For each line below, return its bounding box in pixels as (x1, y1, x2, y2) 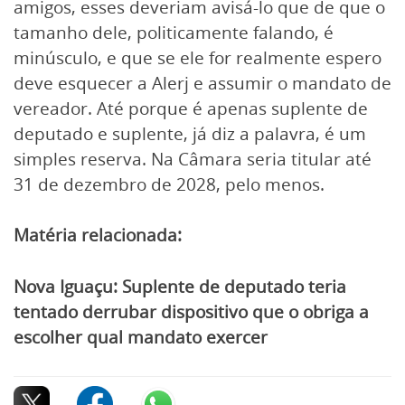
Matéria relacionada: (14, 223, 182, 248)
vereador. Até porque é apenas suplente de (14, 96, 368, 120)
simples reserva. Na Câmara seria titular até (14, 146, 372, 171)
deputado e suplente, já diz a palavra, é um (14, 121, 366, 146)
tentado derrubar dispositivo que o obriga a (14, 300, 369, 325)
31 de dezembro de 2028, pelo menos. (14, 172, 325, 196)
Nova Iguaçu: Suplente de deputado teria (14, 275, 346, 299)
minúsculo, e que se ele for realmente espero (14, 45, 381, 70)
